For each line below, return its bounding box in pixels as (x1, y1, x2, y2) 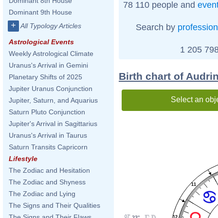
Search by (135, 22, 178, 32)
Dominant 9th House (9, 8, 72, 16)
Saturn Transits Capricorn (9, 143, 88, 151)
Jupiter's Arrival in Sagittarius (9, 120, 97, 127)
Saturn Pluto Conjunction (9, 108, 85, 116)
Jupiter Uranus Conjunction (9, 85, 92, 92)
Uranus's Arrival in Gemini (9, 61, 88, 69)
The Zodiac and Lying (9, 190, 75, 198)
